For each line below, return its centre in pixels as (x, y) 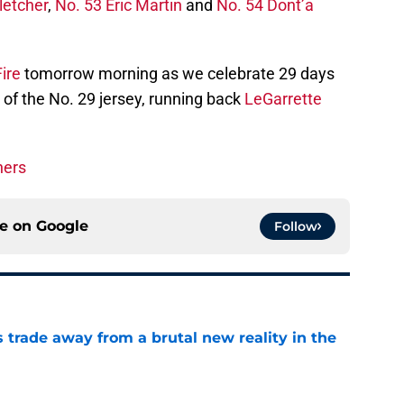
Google (62, 226)
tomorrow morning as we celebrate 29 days (178, 74)
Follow (296, 227)
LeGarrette (283, 99)
